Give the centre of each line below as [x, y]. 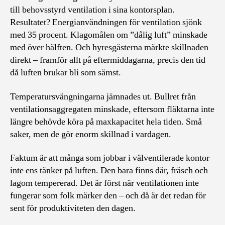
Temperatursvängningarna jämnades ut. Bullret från [103, 96]
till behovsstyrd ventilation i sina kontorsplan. [92, 10]
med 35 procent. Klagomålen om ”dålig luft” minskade [109, 35]
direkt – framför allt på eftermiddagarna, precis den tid [108, 60]
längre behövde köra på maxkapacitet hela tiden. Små [106, 122]
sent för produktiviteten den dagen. [73, 208]
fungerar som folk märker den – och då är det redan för [108, 196]
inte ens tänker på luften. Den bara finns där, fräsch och [109, 171]
